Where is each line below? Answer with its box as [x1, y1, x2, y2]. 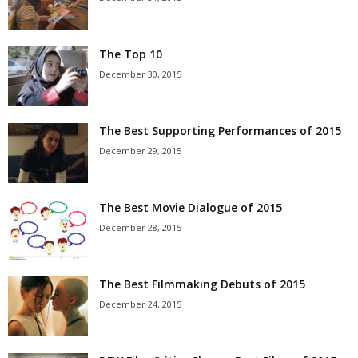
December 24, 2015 [99, 298, 181, 310]
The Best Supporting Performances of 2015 [99, 123, 341, 138]
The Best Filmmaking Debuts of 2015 [99, 276, 305, 292]
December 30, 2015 [99, 68, 181, 80]
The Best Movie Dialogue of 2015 [99, 200, 282, 215]
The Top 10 [99, 46, 162, 62]
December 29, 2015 [99, 145, 181, 157]
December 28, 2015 [99, 221, 181, 233]
